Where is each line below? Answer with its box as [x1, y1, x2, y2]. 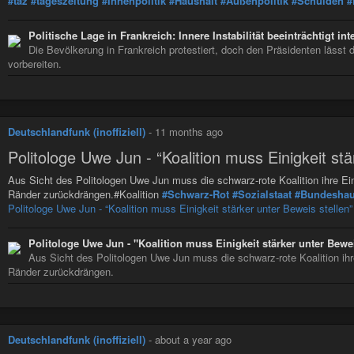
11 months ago [155, 124, 223, 140]
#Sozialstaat [232, 186, 292, 201]
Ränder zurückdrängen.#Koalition [8, 186, 162, 201]
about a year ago [155, 331, 232, 347]
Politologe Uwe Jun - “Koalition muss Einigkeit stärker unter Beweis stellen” [8, 200, 352, 216]
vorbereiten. [8, 56, 62, 72]
